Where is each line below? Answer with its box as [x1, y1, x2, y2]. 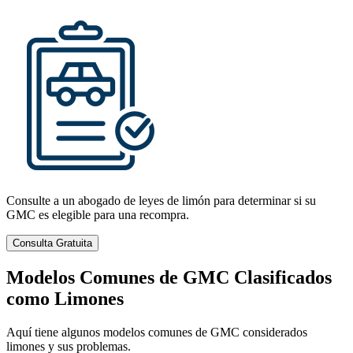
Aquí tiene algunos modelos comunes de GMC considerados [6, 325, 307, 339]
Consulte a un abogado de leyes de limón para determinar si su [6, 194, 316, 208]
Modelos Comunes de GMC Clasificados [6, 266, 332, 288]
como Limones [6, 288, 124, 309]
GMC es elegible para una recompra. [6, 208, 189, 222]
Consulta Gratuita [13, 237, 92, 250]
